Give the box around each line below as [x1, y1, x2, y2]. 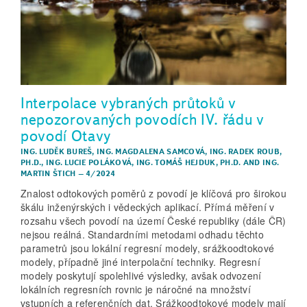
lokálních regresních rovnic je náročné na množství [21, 282, 251, 297]
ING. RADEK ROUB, [209, 146, 282, 156]
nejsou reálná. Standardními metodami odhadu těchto [21, 228, 264, 242]
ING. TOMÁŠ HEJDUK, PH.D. [136, 157, 241, 167]
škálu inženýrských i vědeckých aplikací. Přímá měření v [21, 200, 275, 214]
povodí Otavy [21, 125, 112, 145]
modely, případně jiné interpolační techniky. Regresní [21, 255, 260, 269]
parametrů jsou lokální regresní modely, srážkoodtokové [21, 241, 275, 256]
